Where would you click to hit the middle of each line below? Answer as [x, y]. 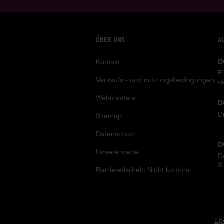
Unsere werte [117, 152]
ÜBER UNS [110, 39]
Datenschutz [116, 134]
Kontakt [108, 62]
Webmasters [116, 98]
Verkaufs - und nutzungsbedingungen [155, 80]
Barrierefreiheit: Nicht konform [144, 170]
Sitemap [109, 116]
